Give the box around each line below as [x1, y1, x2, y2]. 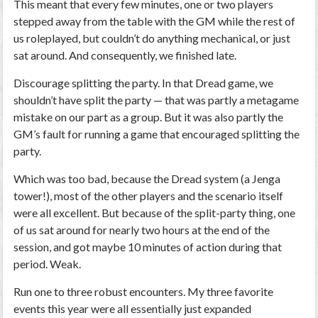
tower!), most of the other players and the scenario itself [13, 189, 284, 202]
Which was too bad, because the [13, 172, 172, 185]
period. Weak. [13, 257, 82, 270]
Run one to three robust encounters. [13, 285, 186, 298]
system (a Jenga [202, 172, 281, 185]
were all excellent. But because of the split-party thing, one [13, 206, 296, 219]
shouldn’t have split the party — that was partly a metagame [13, 93, 300, 106]
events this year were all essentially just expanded [13, 302, 252, 315]
